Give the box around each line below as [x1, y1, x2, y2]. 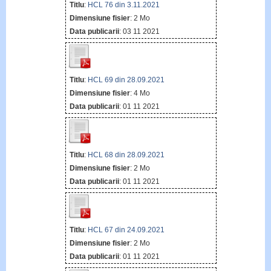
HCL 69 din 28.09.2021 [87, 75, 165, 84]
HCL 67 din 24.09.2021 [87, 226, 165, 235]
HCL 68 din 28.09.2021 [87, 151, 165, 159]
